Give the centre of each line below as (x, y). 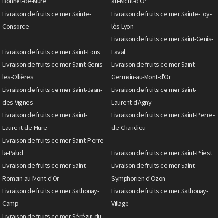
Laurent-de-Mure (25, 127)
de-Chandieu (128, 127)
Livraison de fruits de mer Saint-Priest (162, 153)
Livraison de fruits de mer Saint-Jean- (52, 89)
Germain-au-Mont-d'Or (141, 77)
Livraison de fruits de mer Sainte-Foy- (161, 13)
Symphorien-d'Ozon (138, 178)
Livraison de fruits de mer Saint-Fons (51, 51)
